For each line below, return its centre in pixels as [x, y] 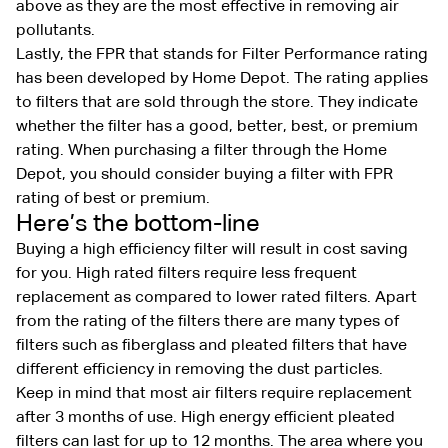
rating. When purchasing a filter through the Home [201, 150]
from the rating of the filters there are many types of [207, 321]
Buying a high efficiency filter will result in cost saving [212, 249]
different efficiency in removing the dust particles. [199, 369]
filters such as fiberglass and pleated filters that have [211, 345]
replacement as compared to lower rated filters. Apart [216, 297]
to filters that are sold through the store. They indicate [217, 102]
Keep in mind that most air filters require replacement [214, 393]
